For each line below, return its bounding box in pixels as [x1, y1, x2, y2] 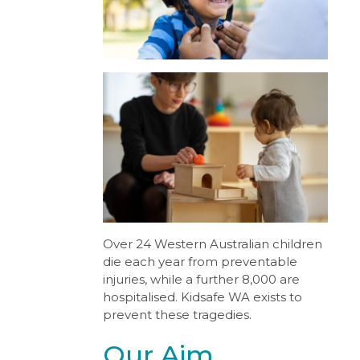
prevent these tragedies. [102, 306, 252, 322]
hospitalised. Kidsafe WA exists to [102, 288, 302, 305]
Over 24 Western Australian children [102, 235, 322, 252]
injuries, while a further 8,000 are [102, 271, 300, 287]
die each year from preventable [102, 253, 297, 269]
